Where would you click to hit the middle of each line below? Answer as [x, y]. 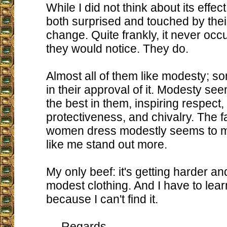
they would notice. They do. [117, 49]
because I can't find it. [102, 199]
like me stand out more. [107, 144]
